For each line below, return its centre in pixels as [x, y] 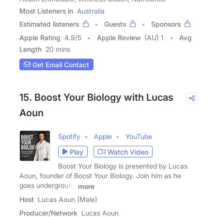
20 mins [58, 49]
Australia [91, 11]
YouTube [139, 137]
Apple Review [119, 38]
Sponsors [166, 24]
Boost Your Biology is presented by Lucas [123, 166]
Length [31, 49]
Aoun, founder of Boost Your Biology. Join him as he [100, 176]
